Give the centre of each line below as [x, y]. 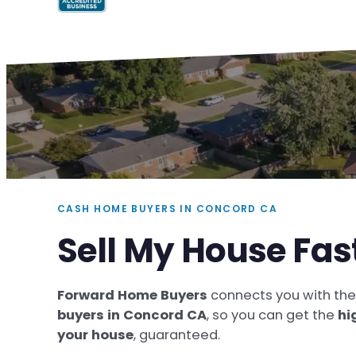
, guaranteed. [177, 335]
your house [95, 335]
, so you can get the [272, 315]
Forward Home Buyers [132, 296]
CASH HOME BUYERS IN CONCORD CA [168, 209]
